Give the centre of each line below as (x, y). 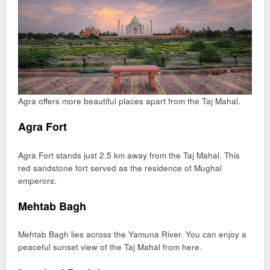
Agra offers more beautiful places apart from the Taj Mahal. (129, 101)
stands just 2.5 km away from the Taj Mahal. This (147, 155)
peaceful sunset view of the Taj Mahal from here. (110, 247)
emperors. (37, 180)
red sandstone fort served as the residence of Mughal (120, 168)
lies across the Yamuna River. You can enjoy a (158, 234)
